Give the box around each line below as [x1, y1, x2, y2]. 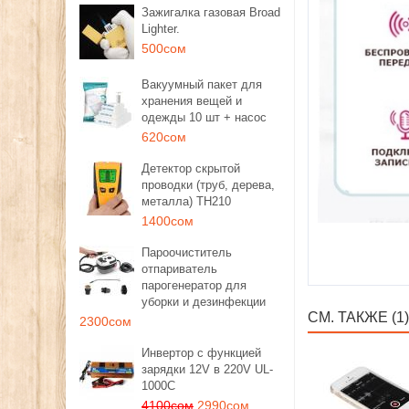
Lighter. [142, 22, 180, 36]
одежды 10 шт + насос [142, 110, 267, 124]
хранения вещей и [142, 94, 242, 108]
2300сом [79, 314, 131, 329]
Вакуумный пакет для [142, 78, 262, 91]
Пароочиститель [142, 246, 232, 259]
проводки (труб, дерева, [142, 178, 275, 192]
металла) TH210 [142, 194, 231, 208]
